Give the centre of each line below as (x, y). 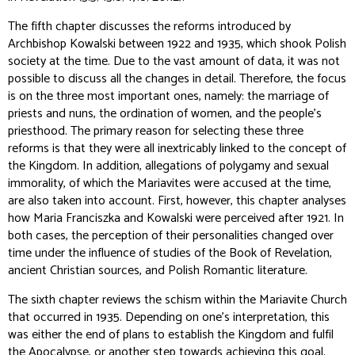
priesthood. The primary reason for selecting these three (156, 131)
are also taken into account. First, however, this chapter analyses (177, 201)
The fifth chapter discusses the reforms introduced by (149, 27)
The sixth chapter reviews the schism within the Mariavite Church (177, 300)
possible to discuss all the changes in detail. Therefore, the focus (177, 79)
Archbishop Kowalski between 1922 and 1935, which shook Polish (177, 44)
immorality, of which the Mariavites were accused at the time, (170, 183)
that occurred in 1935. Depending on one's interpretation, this (169, 317)
